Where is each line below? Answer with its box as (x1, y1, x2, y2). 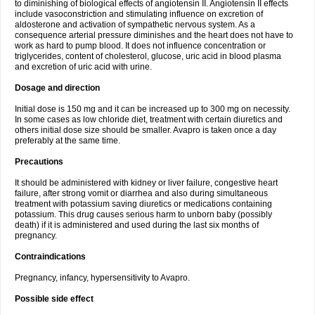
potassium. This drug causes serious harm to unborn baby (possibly (15, 210, 272, 219)
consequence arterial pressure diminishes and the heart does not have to (15, 30, 293, 40)
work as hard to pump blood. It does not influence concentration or (15, 41, 266, 51)
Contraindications (15, 252, 86, 262)
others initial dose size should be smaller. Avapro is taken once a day (15, 125, 276, 135)
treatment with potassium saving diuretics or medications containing (15, 199, 272, 209)
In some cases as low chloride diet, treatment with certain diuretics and (15, 115, 283, 124)
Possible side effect (15, 294, 94, 304)
